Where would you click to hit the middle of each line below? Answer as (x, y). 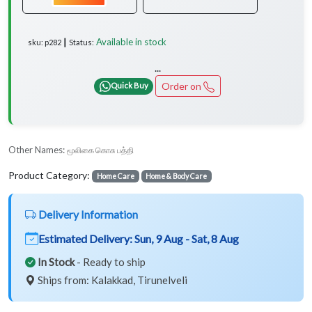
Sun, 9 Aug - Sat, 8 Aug (187, 238)
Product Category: (50, 175)
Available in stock (131, 41)
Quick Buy (129, 86)
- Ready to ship (110, 262)
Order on (182, 86)
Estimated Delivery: (86, 238)
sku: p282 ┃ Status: (61, 42)
